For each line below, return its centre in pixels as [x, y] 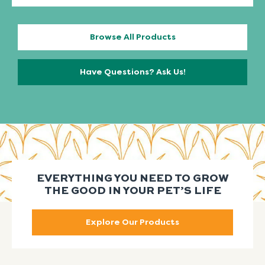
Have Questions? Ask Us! [132, 72]
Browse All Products [132, 37]
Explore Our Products [132, 222]
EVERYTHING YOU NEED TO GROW [132, 179]
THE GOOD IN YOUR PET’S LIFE [132, 191]
